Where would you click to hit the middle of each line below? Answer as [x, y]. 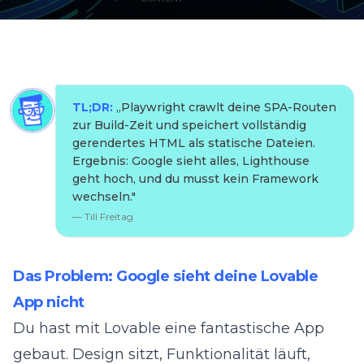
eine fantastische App [243, 328]
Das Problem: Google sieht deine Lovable [166, 276]
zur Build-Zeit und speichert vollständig [189, 125]
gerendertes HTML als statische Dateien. [194, 143]
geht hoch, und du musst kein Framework [195, 179]
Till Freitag [109, 217]
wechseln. [102, 197]
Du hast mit [58, 328]
